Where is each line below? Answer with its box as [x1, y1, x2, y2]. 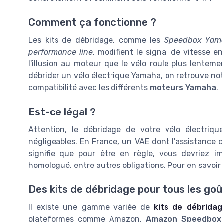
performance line [28, 47, 93, 57]
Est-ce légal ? [28, 106, 96, 118]
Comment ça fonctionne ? [28, 16, 156, 29]
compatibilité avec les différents [28, 83, 150, 93]
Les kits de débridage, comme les [28, 35, 164, 45]
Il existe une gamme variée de [28, 202, 154, 212]
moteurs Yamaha [150, 83, 216, 93]
